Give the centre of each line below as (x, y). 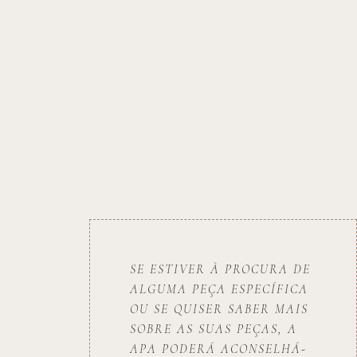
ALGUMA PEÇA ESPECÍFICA (219, 289)
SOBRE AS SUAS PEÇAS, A (214, 329)
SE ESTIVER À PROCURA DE (220, 269)
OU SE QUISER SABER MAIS (219, 309)
